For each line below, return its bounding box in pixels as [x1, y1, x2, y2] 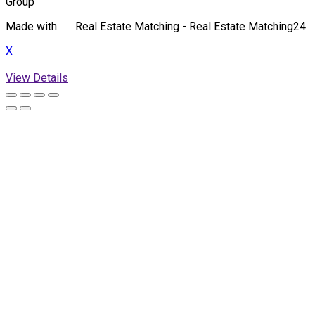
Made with [6, 19, 60, 33]
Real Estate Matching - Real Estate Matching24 [72, 19, 307, 33]
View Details [6, 71, 68, 85]
